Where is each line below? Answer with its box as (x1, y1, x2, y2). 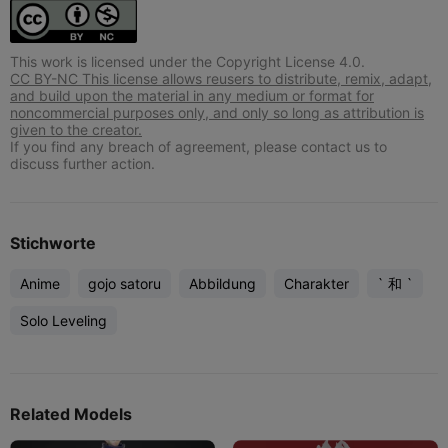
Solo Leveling (20, 311, 107, 329)
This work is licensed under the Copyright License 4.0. (10, 52, 365, 70)
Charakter (284, 274, 349, 292)
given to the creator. (10, 120, 142, 138)
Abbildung (189, 274, 256, 292)
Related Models (10, 403, 132, 424)
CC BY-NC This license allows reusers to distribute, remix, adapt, (10, 69, 432, 87)
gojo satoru (88, 274, 161, 292)
